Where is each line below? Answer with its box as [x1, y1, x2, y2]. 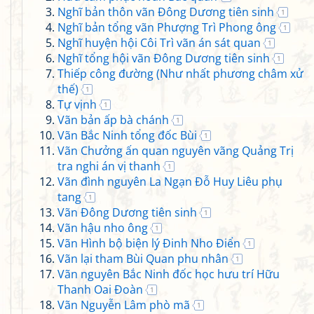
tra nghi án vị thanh [57, 158, 161, 174]
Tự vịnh [57, 97, 97, 112]
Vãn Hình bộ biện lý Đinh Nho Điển [57, 235, 240, 251]
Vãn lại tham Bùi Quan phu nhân [57, 251, 228, 266]
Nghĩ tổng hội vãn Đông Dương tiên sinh [57, 50, 270, 66]
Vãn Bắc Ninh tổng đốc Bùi [57, 128, 197, 143]
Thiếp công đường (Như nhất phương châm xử [57, 66, 303, 81]
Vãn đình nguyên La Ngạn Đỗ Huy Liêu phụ [57, 174, 282, 189]
